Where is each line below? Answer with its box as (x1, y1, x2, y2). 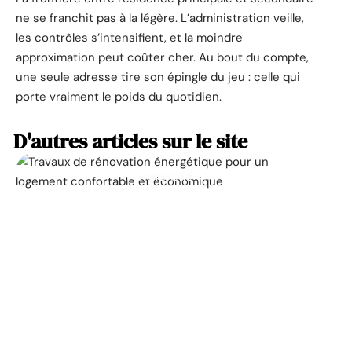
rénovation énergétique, (32, 223, 301, 258)
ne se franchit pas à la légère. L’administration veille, (16, 10, 304, 27)
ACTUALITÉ (139, 171, 194, 185)
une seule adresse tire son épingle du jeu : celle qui (16, 69, 300, 86)
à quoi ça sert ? (83, 251, 250, 287)
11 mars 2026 (134, 294, 200, 309)
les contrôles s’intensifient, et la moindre (16, 30, 243, 46)
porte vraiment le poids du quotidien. (16, 89, 222, 105)
